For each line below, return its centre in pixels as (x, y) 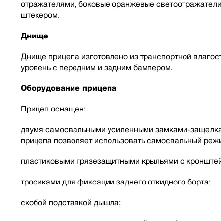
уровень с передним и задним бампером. (97, 67)
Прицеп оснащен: (53, 109)
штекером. (40, 15)
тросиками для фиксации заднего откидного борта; (116, 182)
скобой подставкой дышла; (71, 203)
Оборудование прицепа (69, 88)
